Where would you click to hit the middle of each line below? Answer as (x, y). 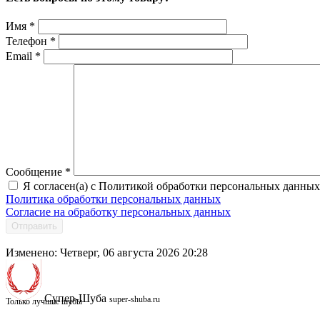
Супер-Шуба (75, 299)
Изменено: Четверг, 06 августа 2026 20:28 (107, 253)
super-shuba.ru (135, 300)
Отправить (34, 226)
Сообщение (35, 172)
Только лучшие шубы (44, 302)
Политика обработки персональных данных (113, 199)
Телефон (28, 41)
